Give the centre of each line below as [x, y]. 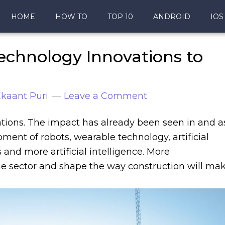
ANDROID [172, 17]
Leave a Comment [105, 96]
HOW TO [71, 17]
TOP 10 [120, 17]
